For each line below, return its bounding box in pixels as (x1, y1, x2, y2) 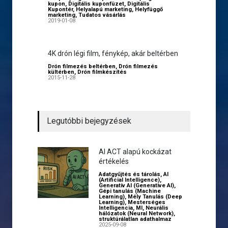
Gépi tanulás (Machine (99, 188, 161, 194)
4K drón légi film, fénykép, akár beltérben (48, 49, 178, 58)
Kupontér (48, 6, 73, 13)
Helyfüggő (135, 6, 163, 13)
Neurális (146, 205, 168, 211)
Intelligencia (99, 205, 133, 211)
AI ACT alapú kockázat (99, 148, 172, 156)
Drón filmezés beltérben (48, 63, 116, 70)
